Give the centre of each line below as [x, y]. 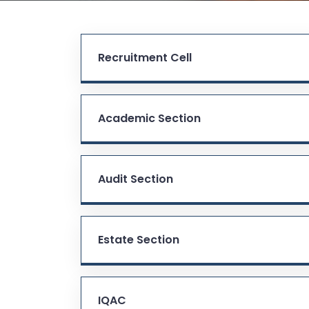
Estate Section [139, 239]
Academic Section [149, 118]
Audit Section [136, 179]
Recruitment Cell [145, 57]
